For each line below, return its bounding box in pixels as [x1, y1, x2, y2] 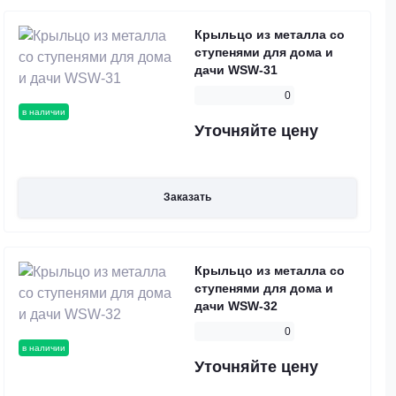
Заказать [164, 191, 211, 204]
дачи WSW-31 [194, 62, 278, 77]
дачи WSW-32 [194, 299, 278, 314]
